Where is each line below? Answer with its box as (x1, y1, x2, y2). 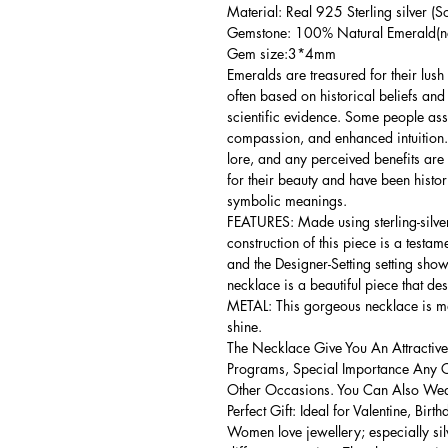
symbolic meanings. (227, 191, 347, 210)
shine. (227, 317, 262, 336)
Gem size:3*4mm (227, 44, 336, 63)
